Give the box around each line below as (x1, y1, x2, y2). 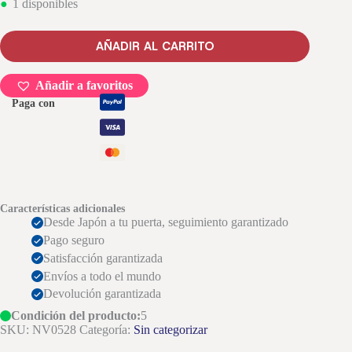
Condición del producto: (11, 309, 141, 323)
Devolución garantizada (43, 287, 161, 301)
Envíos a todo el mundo (43, 269, 161, 283)
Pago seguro (43, 233, 104, 247)
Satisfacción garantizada (43, 251, 163, 265)
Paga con (12, 97, 55, 110)
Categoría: (79, 323, 134, 337)
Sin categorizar (134, 323, 207, 337)
